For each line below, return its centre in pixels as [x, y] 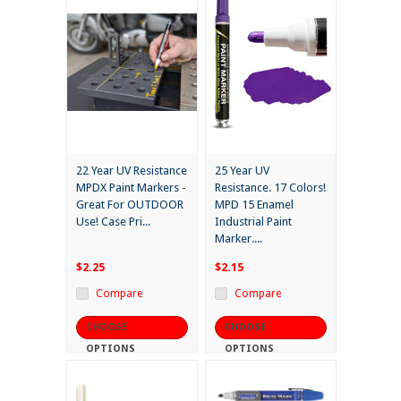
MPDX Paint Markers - [131, 188]
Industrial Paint [253, 222]
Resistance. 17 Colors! [270, 188]
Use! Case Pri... [113, 222]
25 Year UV [242, 171]
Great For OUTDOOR [130, 205]
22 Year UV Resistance [132, 171]
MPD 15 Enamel [254, 205]
